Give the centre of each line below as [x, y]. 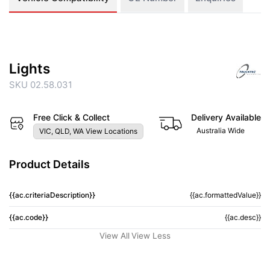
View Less [151, 236]
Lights [30, 69]
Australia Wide [221, 131]
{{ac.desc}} [243, 218]
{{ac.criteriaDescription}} [52, 195]
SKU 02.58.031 [41, 85]
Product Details [49, 165]
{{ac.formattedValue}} [225, 195]
